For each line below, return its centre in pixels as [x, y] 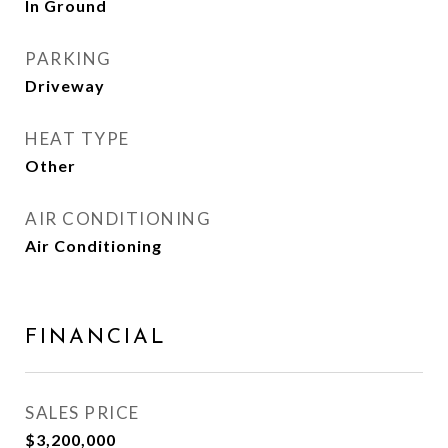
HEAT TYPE [77, 138]
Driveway [65, 85]
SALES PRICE [82, 412]
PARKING [68, 58]
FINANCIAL [96, 337]
